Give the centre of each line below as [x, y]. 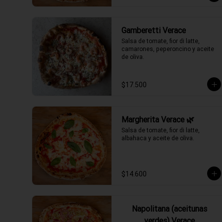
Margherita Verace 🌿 [190, 119]
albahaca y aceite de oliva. [158, 138]
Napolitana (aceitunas [169, 209]
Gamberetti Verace [154, 30]
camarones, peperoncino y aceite [168, 49]
